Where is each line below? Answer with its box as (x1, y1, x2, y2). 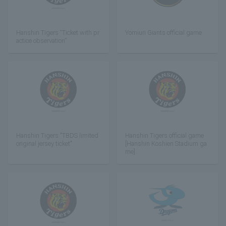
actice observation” (16, 36, 67, 44)
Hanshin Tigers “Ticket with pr (16, 28, 99, 36)
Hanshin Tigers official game (125, 132, 204, 140)
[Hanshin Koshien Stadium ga (125, 140, 207, 148)
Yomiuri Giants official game (125, 28, 202, 36)
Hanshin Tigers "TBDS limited (16, 132, 98, 140)
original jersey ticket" (16, 140, 72, 148)
